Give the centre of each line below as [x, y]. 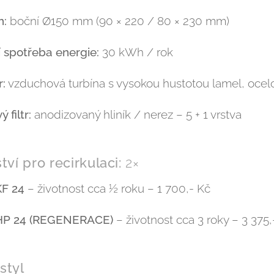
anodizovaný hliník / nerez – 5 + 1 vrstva [136, 114]
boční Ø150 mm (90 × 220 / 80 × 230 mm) [118, 21]
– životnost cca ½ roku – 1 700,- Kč [117, 188]
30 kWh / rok [136, 52]
